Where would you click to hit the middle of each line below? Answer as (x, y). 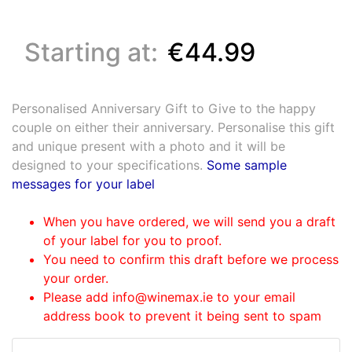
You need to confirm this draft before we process (191, 259)
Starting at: (94, 52)
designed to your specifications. (109, 165)
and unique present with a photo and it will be (148, 146)
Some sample (247, 165)
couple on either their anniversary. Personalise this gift (173, 127)
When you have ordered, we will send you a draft (189, 221)
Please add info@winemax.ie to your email (169, 297)
